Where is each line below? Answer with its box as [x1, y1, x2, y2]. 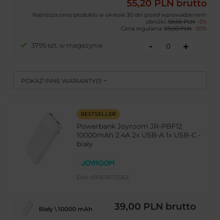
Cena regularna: [121, 25, 164, 32]
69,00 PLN [164, 25, 192, 32]
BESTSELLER [80, 110, 116, 118]
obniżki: [146, 18, 168, 25]
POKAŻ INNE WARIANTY [21, 77, 96, 84]
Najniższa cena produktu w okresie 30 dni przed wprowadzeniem [32, 11, 207, 18]
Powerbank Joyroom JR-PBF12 [77, 122, 183, 131]
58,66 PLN [168, 18, 195, 25]
